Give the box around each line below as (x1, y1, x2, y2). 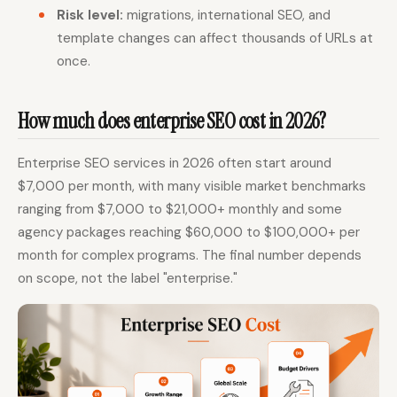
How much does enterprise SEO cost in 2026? (18, 106, 326, 135)
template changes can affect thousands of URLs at (57, 29, 373, 48)
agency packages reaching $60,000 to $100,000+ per (18, 223, 360, 242)
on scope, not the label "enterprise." (18, 269, 237, 288)
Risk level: (57, 6, 123, 25)
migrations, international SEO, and (123, 6, 331, 25)
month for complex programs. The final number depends (18, 246, 362, 265)
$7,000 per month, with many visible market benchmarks (18, 177, 366, 196)
